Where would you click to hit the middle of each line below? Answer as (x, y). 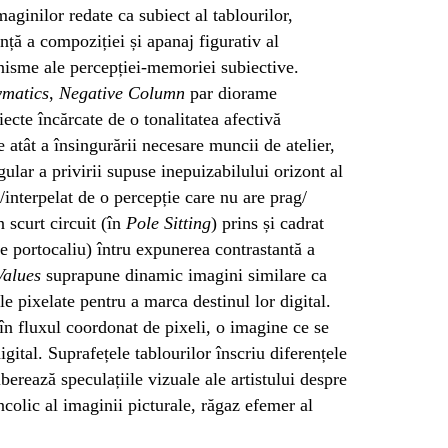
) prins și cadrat (267, 222)
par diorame (231, 92)
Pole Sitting (168, 222)
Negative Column (119, 92)
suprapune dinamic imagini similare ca (184, 274)
